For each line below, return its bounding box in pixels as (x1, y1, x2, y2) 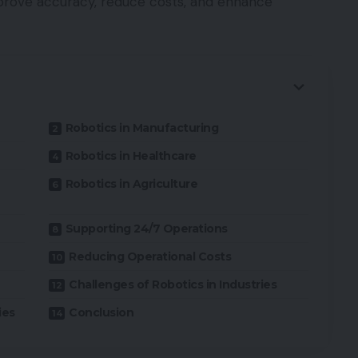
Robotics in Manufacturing (65, 120, 219, 135)
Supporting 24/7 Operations (65, 221, 228, 236)
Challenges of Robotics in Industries (69, 276, 277, 292)
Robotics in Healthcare (65, 148, 197, 163)
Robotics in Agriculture (65, 176, 198, 191)
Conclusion (69, 304, 134, 320)
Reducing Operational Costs (69, 249, 232, 264)
